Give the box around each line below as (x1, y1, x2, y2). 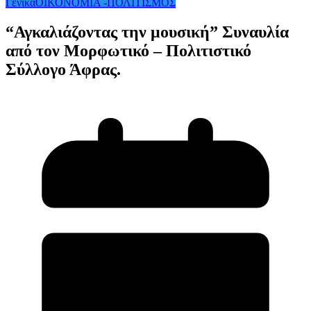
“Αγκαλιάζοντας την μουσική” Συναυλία (6, 23, 289, 42)
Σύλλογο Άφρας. (6, 60, 121, 79)
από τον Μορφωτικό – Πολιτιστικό (6, 42, 251, 60)
